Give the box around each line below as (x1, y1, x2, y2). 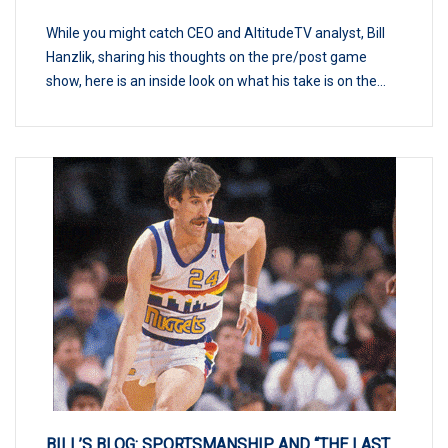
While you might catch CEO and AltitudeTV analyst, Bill (46, 24, 385, 41)
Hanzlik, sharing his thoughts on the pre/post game (46, 48, 367, 65)
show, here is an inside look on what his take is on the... (46, 72, 386, 89)
